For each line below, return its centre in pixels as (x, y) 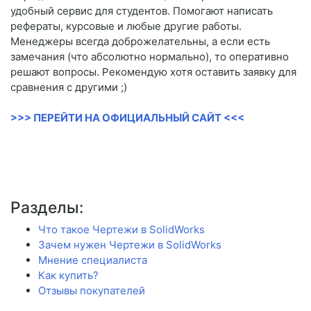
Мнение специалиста (93, 260)
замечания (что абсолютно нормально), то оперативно (150, 57)
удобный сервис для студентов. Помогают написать (142, 11)
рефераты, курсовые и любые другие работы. (126, 26)
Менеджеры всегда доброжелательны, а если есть (140, 42)
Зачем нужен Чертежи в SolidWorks (130, 245)
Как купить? (68, 276)
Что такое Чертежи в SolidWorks (121, 230)
